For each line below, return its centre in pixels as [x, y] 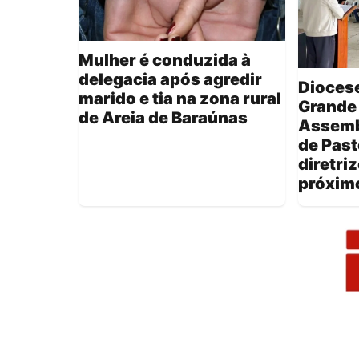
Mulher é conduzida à [165, 61]
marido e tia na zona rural [180, 99]
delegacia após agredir [170, 80]
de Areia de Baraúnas [163, 118]
